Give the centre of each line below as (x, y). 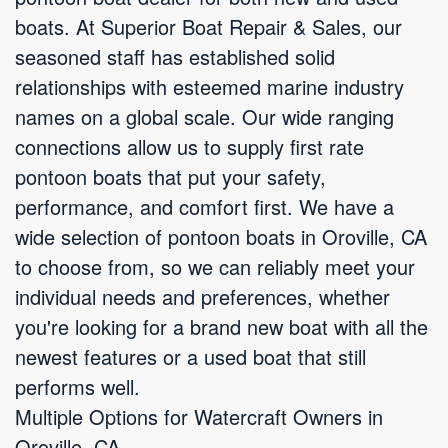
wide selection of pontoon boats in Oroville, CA (221, 236)
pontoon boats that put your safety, (170, 176)
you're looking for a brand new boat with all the (221, 326)
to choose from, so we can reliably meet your (215, 266)
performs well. (77, 386)
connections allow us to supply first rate (189, 146)
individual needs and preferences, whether (202, 296)
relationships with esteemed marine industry (209, 86)
